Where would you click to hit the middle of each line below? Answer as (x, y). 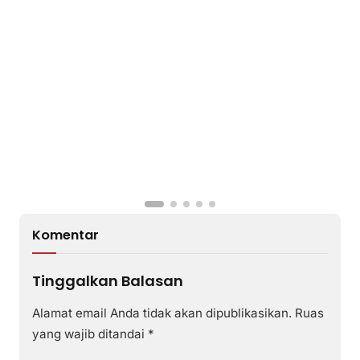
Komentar (65, 235)
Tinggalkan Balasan (108, 281)
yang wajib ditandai (90, 334)
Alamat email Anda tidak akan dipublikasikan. (162, 313)
